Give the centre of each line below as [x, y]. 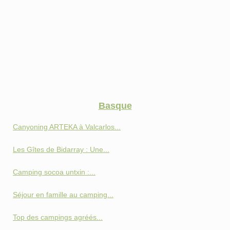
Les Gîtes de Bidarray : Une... [61, 150]
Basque [115, 106]
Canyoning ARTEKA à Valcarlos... [67, 127]
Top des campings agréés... [58, 217]
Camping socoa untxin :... [54, 172]
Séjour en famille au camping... [63, 195]
